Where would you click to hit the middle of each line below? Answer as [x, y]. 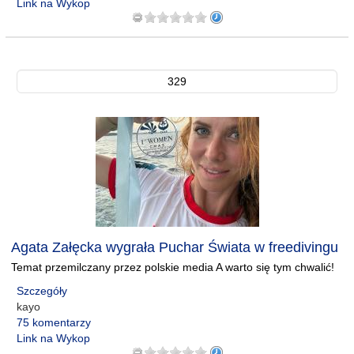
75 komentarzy [54, 322]
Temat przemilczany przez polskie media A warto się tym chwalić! [173, 267]
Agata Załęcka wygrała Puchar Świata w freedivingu [175, 247]
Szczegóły [42, 291]
